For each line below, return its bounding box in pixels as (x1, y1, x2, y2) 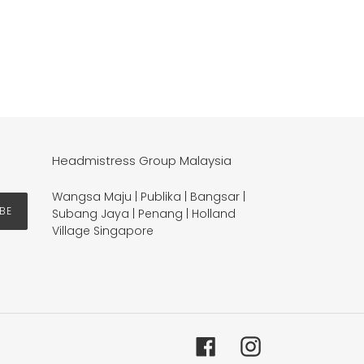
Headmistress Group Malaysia (51, 152, 232, 169)
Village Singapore (51, 223, 154, 239)
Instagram (260, 335, 321, 352)
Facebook (215, 335, 274, 352)
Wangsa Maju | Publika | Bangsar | (51, 188, 245, 205)
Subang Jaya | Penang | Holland (51, 206, 236, 222)
